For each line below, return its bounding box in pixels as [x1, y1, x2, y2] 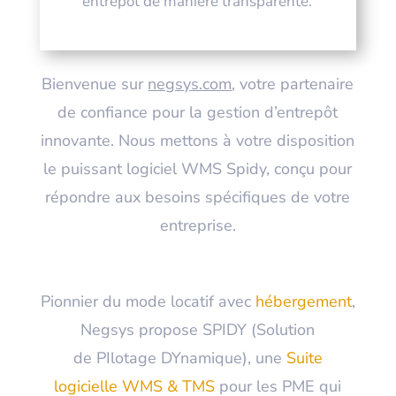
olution [266, 318, 316, 340]
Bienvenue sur [42, 72, 148, 95]
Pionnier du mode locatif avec [40, 290, 255, 312]
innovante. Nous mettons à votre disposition [41, 129, 355, 151]
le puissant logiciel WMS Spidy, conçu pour [43, 157, 353, 179]
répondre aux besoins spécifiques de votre [45, 186, 351, 208]
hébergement [255, 290, 352, 312]
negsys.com [148, 72, 232, 95]
